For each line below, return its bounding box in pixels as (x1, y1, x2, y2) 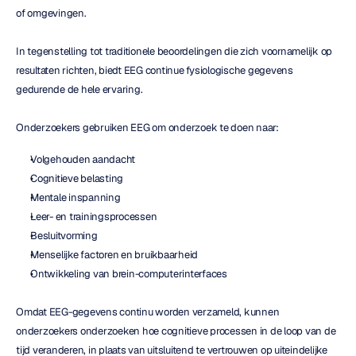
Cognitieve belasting (30, 172, 123, 185)
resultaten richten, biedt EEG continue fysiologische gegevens (16, 64, 293, 77)
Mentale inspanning (30, 191, 121, 204)
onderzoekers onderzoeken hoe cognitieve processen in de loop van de (16, 324, 336, 338)
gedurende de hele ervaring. (16, 83, 143, 96)
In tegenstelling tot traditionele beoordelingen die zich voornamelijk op (16, 44, 332, 58)
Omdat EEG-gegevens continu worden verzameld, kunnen (16, 305, 280, 319)
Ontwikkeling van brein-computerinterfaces (30, 267, 227, 281)
